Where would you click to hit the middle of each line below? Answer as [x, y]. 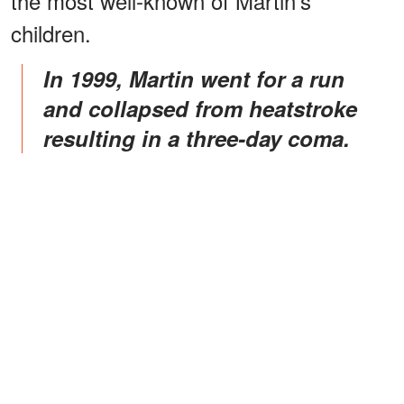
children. [51, 32]
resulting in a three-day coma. [197, 138]
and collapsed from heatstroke [200, 108]
